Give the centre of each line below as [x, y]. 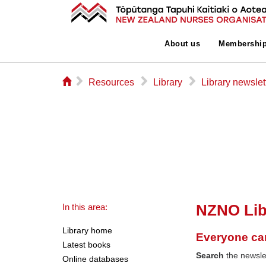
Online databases [95, 259]
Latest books [86, 245]
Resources [111, 82]
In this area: [85, 207]
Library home [87, 230]
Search [211, 255]
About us [183, 44]
